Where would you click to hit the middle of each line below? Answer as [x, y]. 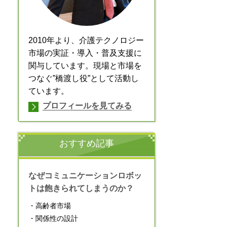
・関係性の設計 [53, 218]
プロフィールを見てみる [87, 105]
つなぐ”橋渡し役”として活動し [84, 78]
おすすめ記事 [87, 143]
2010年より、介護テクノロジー [86, 40]
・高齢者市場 [50, 205]
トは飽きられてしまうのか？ [81, 188]
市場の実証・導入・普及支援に [85, 53]
